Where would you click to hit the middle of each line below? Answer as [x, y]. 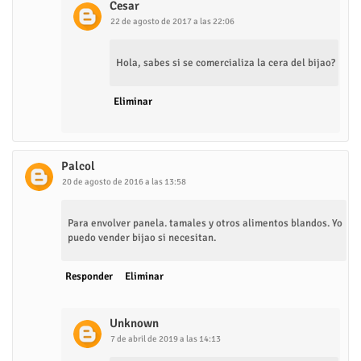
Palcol [78, 166]
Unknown [134, 323]
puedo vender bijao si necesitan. [142, 237]
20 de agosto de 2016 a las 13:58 [124, 181]
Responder [89, 276]
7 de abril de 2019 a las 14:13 [166, 338]
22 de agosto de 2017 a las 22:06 [172, 21]
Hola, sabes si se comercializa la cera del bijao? [226, 62]
